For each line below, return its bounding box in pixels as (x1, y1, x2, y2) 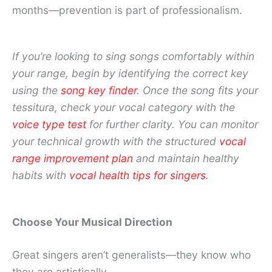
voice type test (12, 118, 86, 131)
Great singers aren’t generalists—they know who (12, 248, 251, 262)
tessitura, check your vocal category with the (12, 101, 235, 114)
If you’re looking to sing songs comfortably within (12, 50, 254, 63)
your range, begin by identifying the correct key (12, 67, 248, 80)
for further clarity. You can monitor (86, 118, 258, 131)
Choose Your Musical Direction (12, 216, 172, 229)
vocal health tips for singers (69, 169, 206, 182)
